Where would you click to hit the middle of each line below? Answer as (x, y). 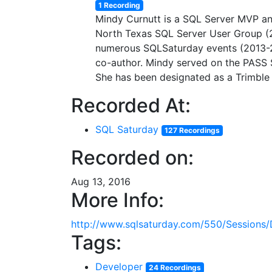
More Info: (117, 200)
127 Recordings (192, 130)
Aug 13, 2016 (101, 182)
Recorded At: (131, 105)
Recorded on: (132, 158)
